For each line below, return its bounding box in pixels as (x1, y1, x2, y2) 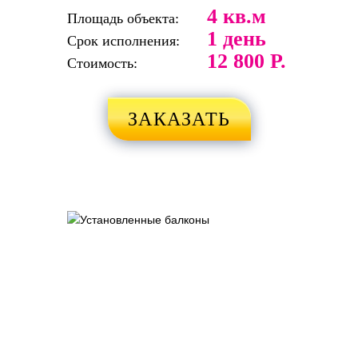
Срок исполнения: (67, 32, 180, 49)
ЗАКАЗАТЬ (127, 108, 231, 129)
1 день (207, 26, 266, 50)
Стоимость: (67, 54, 137, 71)
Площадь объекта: (67, 10, 179, 26)
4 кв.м (207, 4, 266, 28)
